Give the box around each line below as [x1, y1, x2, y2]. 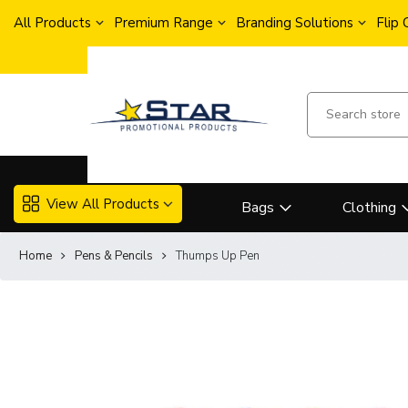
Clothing [342, 198, 396, 218]
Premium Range [114, 14, 213, 32]
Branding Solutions [236, 14, 353, 32]
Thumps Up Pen [176, 248, 260, 264]
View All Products [46, 194, 159, 213]
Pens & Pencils [75, 248, 153, 264]
